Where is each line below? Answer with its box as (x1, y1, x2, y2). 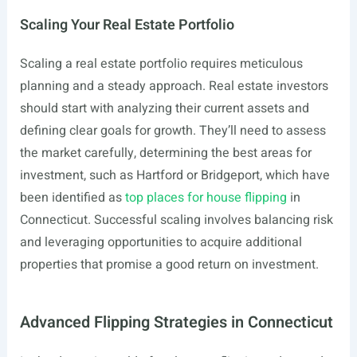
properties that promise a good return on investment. (19, 255, 319, 274)
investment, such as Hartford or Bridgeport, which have (19, 166, 330, 185)
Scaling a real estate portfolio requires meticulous (19, 54, 303, 73)
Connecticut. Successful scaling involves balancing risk (19, 210, 333, 229)
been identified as (19, 188, 125, 207)
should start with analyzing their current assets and (19, 99, 309, 118)
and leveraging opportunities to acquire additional (19, 233, 302, 252)
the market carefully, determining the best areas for (19, 143, 312, 163)
